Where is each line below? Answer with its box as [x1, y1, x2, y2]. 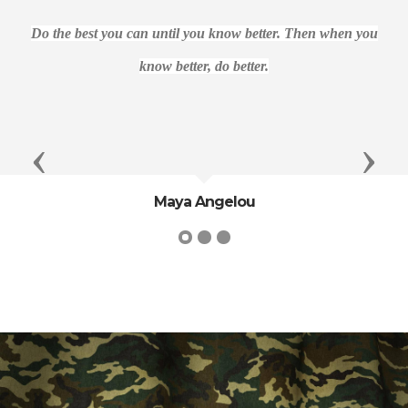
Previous [38, 148, 114, 171]
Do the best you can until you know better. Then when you [30, 25, 378, 41]
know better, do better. [139, 57, 269, 74]
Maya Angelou [153, 192, 255, 210]
